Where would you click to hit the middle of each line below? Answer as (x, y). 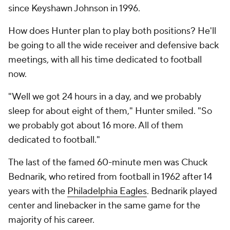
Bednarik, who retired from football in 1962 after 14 (110, 177)
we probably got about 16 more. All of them (96, 126)
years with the (38, 191)
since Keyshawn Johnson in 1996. (75, 9)
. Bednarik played (182, 191)
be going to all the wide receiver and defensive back (113, 46)
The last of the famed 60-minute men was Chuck (108, 163)
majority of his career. (52, 220)
